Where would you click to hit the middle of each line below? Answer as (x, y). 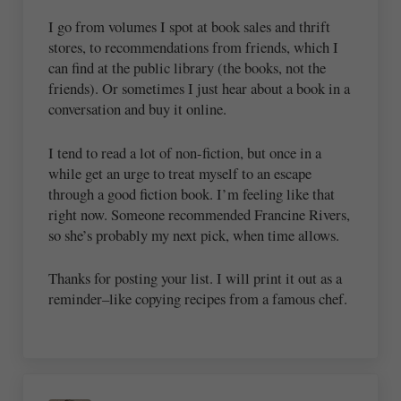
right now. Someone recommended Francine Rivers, (200, 214)
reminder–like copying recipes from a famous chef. (198, 299)
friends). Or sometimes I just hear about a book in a (200, 89)
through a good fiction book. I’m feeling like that (192, 193)
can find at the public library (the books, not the (188, 68)
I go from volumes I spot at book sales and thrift (190, 27)
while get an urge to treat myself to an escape (180, 173)
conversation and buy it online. (138, 109)
